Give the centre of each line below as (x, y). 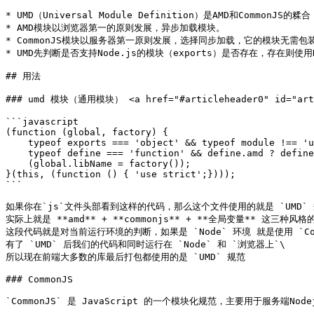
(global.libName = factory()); (17, 164)
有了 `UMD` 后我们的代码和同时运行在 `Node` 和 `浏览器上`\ (145, 244)
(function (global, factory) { (87, 132)
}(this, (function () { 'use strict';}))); (121, 174)
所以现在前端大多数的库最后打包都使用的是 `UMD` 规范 (125, 257)
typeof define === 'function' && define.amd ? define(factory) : (17, 153)
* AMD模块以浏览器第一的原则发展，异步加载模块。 (115, 28)
